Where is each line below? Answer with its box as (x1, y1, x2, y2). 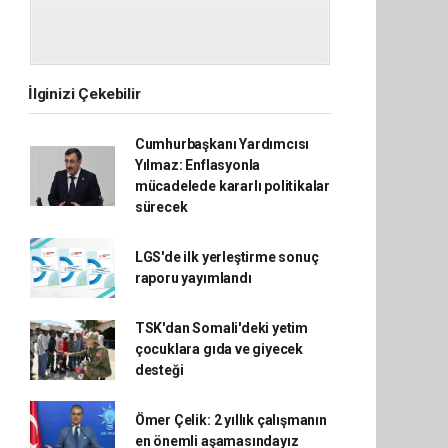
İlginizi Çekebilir (28, 85, 141, 103)
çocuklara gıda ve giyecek (134, 341, 304, 357)
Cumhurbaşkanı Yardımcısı (134, 136, 310, 152)
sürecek (134, 199, 188, 215)
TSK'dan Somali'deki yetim (134, 320, 309, 336)
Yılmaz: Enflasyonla (134, 157, 261, 173)
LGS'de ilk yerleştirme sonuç (134, 249, 319, 265)
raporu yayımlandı (134, 270, 252, 286)
